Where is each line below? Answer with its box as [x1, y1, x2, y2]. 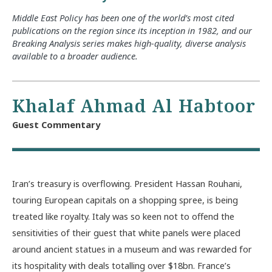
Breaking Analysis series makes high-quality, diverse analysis [12, 36, 246, 49]
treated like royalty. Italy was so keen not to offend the [12, 209, 234, 222]
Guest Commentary [12, 118, 100, 131]
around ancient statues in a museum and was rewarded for [12, 242, 252, 255]
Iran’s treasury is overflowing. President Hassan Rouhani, [12, 177, 242, 189]
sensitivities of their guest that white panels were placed [12, 226, 240, 239]
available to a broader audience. [12, 49, 138, 62]
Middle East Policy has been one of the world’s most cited [12, 11, 234, 24]
